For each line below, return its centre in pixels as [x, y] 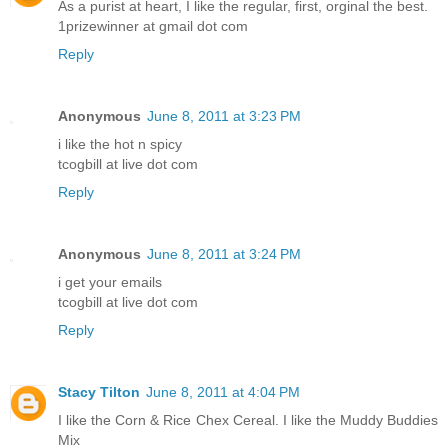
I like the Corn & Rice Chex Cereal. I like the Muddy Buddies [248, 419]
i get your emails [110, 281]
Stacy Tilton [99, 391]
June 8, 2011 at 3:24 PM [224, 253]
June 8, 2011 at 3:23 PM [224, 115]
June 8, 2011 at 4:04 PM [223, 391]
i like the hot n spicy [120, 143]
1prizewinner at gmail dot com [153, 25]
